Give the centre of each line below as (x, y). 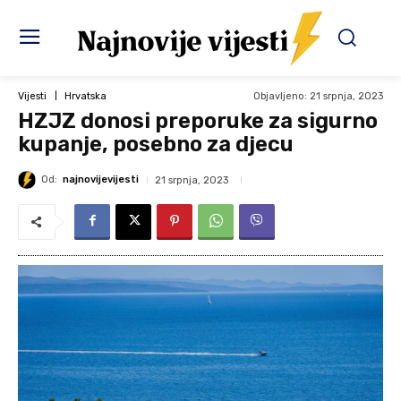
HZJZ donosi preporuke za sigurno (198, 121)
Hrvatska (85, 97)
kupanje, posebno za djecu (156, 145)
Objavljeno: (280, 97)
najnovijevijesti (101, 180)
